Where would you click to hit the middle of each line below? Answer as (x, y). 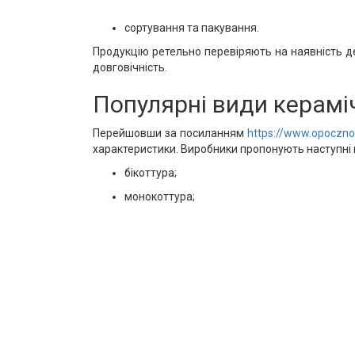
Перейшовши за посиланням (170, 133)
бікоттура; (151, 173)
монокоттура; (160, 197)
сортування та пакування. (192, 28)
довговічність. (130, 67)
